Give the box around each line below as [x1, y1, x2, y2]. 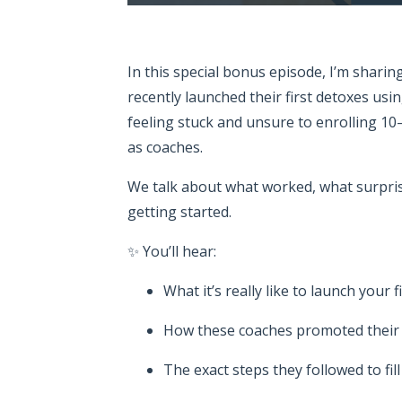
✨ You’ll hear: [127, 240, 216, 261]
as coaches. [127, 136, 203, 157]
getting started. [127, 201, 232, 222]
